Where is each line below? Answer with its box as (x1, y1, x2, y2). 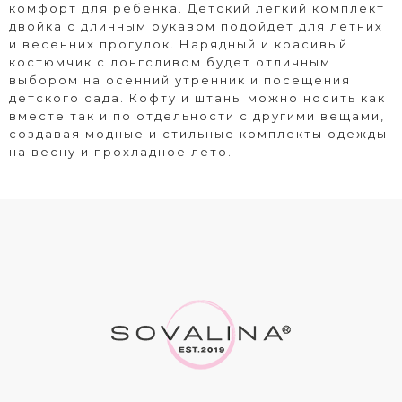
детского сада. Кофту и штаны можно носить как (9, 90, 386, 105)
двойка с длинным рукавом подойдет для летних (9, 18, 383, 33)
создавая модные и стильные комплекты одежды (9, 126, 388, 141)
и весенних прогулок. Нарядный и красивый (9, 36, 348, 51)
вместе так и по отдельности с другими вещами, (9, 108, 385, 123)
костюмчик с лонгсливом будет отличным (9, 54, 331, 69)
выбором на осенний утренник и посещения (9, 72, 351, 87)
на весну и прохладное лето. (9, 144, 232, 159)
